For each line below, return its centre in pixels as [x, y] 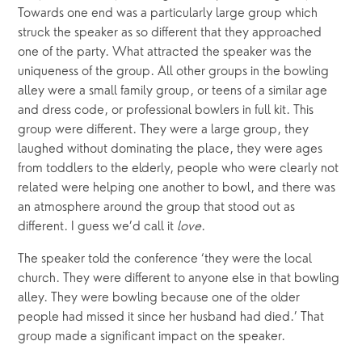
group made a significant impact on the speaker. [152, 337]
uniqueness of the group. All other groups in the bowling [174, 72]
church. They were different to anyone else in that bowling [179, 279]
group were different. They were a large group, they [164, 130]
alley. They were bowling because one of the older [159, 299]
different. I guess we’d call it [98, 227]
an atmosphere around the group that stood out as [157, 208]
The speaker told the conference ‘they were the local [165, 260]
